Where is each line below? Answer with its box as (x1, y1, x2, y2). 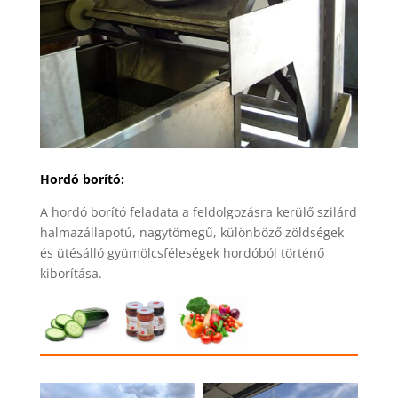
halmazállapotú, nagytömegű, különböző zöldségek (39, 224, 344, 242)
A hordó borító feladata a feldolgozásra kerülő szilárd (39, 203, 357, 221)
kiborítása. (39, 265, 102, 283)
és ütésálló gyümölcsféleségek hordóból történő (39, 244, 324, 262)
